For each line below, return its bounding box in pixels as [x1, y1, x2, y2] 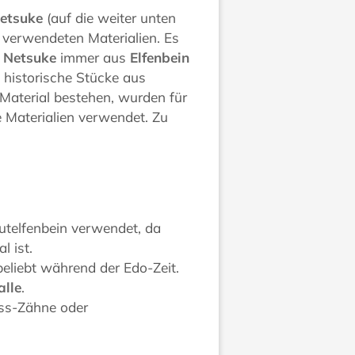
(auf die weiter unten [43, 9, 177, 26]
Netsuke [3, 48, 57, 66]
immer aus [56, 48, 131, 66]
